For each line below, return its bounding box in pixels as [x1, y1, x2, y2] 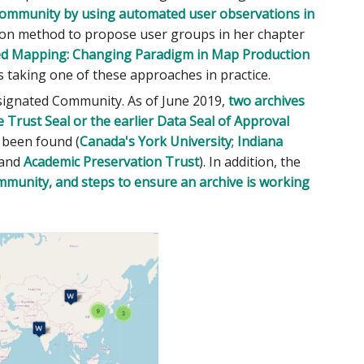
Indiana [237, 132, 284, 150]
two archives [228, 91, 305, 110]
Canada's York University [80, 132, 232, 150]
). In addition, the [199, 152, 301, 171]
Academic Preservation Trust [24, 152, 200, 171]
